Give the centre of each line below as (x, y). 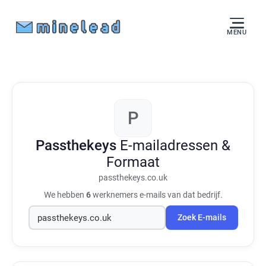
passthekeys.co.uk (133, 178)
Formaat (133, 162)
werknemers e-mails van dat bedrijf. (156, 195)
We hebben (65, 195)
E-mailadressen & (175, 145)
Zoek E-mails (202, 218)
